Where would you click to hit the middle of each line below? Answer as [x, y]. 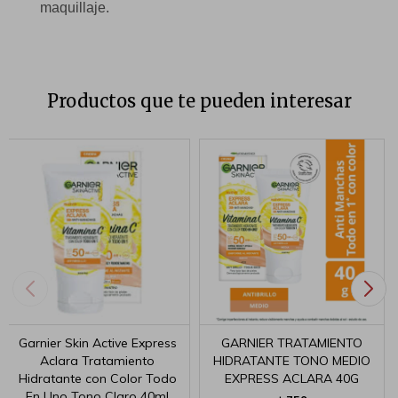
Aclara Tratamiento [97, 361]
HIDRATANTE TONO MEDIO [292, 361]
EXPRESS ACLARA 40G [292, 378]
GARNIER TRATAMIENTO [292, 343]
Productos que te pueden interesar [199, 101]
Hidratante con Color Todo [97, 378]
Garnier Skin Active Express [97, 343]
